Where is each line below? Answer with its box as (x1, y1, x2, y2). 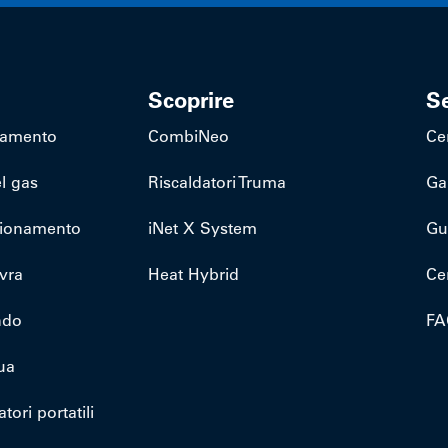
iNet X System (148, 218, 258, 238)
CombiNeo (148, 126, 230, 146)
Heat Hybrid (148, 264, 240, 284)
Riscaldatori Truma (148, 172, 287, 192)
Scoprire (148, 86, 235, 114)
